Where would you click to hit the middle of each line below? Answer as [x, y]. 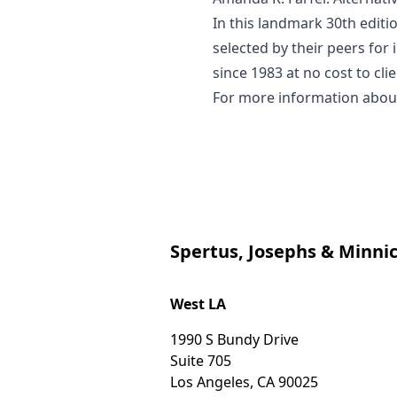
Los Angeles [210, 381]
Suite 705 [201, 360]
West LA [198, 304]
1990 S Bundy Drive [234, 339]
